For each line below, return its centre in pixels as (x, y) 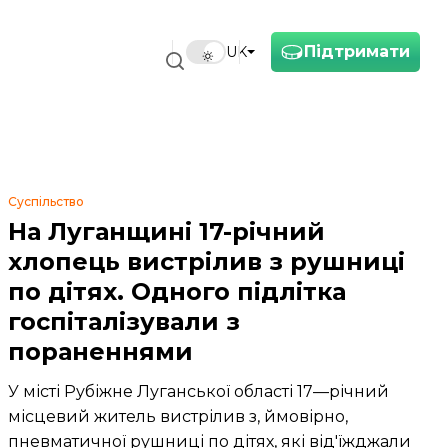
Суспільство (46, 201)
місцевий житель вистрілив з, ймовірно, (178, 416)
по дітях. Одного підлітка (177, 291)
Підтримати (357, 51)
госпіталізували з (124, 321)
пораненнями (100, 351)
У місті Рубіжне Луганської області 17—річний (198, 391)
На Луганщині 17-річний (166, 231)
